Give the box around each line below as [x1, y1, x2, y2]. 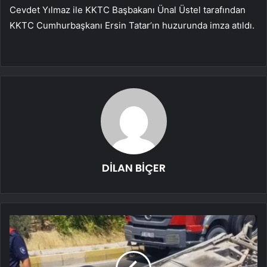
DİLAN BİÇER [101, 160, 166, 176]
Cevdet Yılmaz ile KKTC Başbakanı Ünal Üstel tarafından [10, 4, 246, 16]
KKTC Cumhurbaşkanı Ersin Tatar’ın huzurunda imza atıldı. [10, 20, 254, 32]
